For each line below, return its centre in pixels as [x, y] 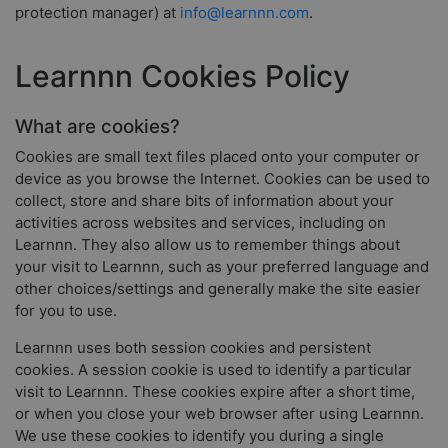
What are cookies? [97, 126]
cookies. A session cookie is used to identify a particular [213, 369]
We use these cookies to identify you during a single [199, 435]
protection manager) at [97, 12]
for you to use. [66, 310]
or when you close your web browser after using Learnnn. [219, 413]
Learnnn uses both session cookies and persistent [193, 347]
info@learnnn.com [244, 12]
